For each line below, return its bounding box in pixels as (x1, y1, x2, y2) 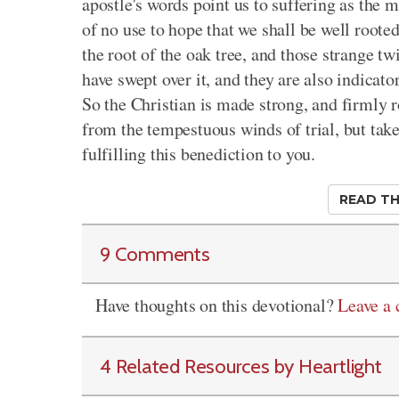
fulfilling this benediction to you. (82, 142, 316, 166)
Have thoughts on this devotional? (95, 293, 338, 317)
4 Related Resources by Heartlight (100, 354, 382, 379)
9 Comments (100, 241, 210, 266)
